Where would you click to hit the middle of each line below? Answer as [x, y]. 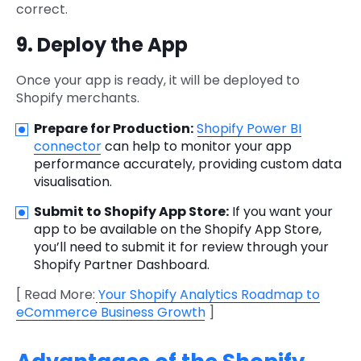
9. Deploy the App [102, 44]
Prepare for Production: [114, 128]
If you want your [281, 211]
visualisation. [73, 181]
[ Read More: [56, 294]
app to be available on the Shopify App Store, [178, 229]
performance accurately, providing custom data [188, 164]
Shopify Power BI [249, 128]
